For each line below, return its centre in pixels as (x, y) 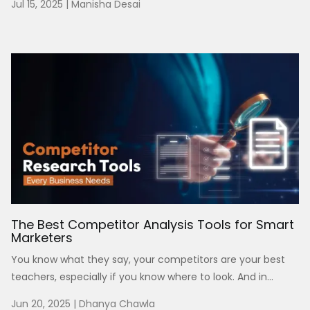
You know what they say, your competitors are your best (148, 259)
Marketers (42, 237)
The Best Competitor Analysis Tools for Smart (153, 224)
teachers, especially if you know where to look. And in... (142, 276)
